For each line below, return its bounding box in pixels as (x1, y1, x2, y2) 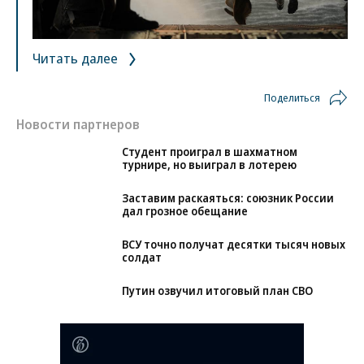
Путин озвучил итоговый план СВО (122, 307, 313, 323)
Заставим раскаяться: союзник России (122, 214, 334, 231)
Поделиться (264, 90, 320, 106)
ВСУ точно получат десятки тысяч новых (122, 261, 345, 277)
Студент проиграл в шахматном (122, 144, 297, 160)
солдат (122, 274, 162, 290)
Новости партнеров (16, 115, 140, 134)
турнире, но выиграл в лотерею (122, 157, 297, 173)
